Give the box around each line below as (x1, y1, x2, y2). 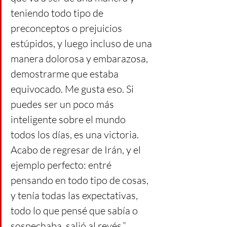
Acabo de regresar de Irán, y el (11, 143, 143, 156)
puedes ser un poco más (11, 98, 116, 110)
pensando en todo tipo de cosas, (11, 174, 150, 186)
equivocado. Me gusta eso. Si (11, 83, 136, 95)
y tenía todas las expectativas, (11, 189, 140, 202)
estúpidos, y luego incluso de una (11, 37, 154, 50)
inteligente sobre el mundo (11, 113, 128, 126)
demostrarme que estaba (11, 67, 121, 80)
